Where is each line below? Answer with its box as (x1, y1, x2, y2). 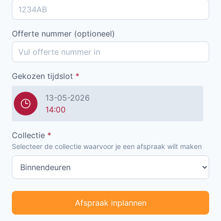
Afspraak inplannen (74, 197, 147, 208)
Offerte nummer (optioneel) (12, 28, 115, 38)
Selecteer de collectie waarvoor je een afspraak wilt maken (12, 142, 202, 150)
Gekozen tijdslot (12, 71, 75, 81)
